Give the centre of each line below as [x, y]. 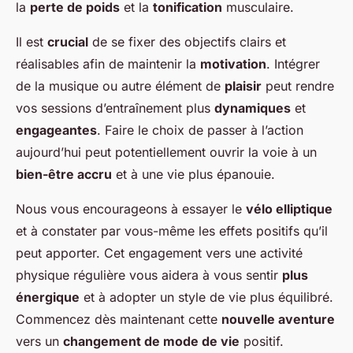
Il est [32, 42]
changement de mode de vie [151, 342]
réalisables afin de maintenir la [108, 64]
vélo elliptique [289, 209]
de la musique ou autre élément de [120, 86]
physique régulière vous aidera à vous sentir [149, 275]
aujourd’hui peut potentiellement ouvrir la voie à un [166, 152]
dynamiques [253, 108]
